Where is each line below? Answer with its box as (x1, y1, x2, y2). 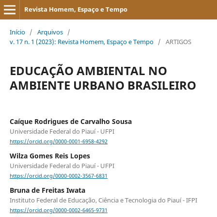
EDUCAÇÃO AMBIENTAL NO (9, 62, 167, 78)
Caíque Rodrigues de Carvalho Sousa (9, 116, 132, 126)
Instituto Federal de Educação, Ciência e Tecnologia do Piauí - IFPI (9, 196, 197, 205)
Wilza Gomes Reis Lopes (9, 151, 90, 161)
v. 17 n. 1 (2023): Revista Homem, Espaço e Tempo (9, 37, 154, 46)
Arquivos (37, 27, 63, 36)
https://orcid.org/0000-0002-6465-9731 (9, 207, 108, 214)
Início (9, 27, 25, 36)
